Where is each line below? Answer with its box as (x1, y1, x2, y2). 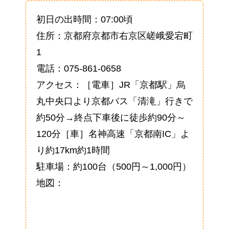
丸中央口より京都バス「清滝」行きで (36, 96, 193, 106)
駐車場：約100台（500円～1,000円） (36, 161, 191, 172)
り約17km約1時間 (36, 145, 110, 155)
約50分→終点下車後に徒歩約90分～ (36, 112, 186, 123)
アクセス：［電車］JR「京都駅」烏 (36, 79, 186, 90)
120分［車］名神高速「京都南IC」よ (36, 128, 190, 139)
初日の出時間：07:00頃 (36, 14, 133, 25)
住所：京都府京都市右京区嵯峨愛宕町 (36, 30, 193, 41)
